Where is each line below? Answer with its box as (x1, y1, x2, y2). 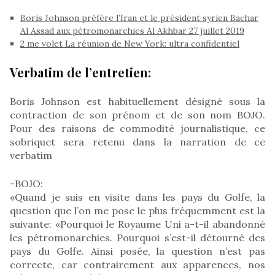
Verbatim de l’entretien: (10, 63, 151, 80)
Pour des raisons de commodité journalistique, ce (10, 122, 265, 134)
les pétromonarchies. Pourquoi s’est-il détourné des (10, 231, 265, 244)
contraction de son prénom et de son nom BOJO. (10, 108, 265, 121)
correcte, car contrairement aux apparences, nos (10, 258, 265, 271)
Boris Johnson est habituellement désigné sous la (10, 95, 265, 107)
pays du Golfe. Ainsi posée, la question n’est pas (10, 244, 265, 257)
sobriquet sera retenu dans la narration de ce (10, 135, 265, 148)
